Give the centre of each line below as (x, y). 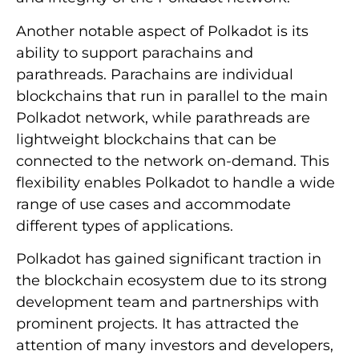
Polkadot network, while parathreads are (163, 117)
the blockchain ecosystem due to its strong (171, 281)
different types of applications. (125, 226)
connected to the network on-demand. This (173, 161)
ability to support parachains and (135, 52)
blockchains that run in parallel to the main (172, 96)
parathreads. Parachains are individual (155, 74)
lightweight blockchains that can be (146, 139)
